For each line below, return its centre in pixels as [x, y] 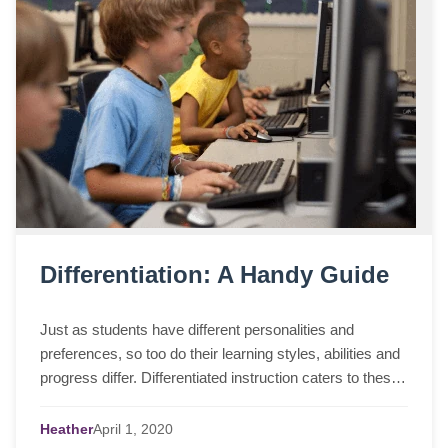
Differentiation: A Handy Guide [214, 275]
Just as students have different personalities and [197, 329]
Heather [66, 429]
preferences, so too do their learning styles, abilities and [220, 353]
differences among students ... [138, 401]
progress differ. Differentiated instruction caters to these [219, 377]
